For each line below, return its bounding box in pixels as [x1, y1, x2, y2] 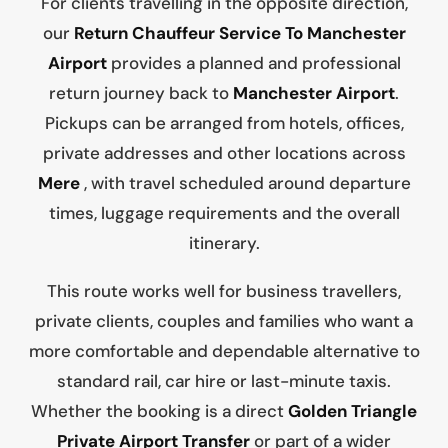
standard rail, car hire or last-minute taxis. [57, 370, 391, 393]
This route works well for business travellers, [47, 280, 401, 303]
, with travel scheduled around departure [83, 172, 411, 195]
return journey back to [49, 82, 233, 105]
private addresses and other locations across [42, 142, 406, 165]
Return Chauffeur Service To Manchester [73, 22, 406, 45]
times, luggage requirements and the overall [48, 202, 400, 225]
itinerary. [188, 232, 260, 255]
